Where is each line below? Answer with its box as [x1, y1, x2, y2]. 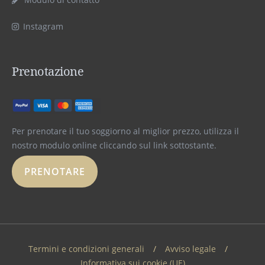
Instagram [23, 21, 63, 33]
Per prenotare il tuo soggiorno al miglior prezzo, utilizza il [12, 125, 239, 137]
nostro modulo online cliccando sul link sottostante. [12, 140, 216, 151]
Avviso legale [165, 243, 216, 255]
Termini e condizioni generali [28, 243, 144, 255]
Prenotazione [12, 63, 83, 80]
